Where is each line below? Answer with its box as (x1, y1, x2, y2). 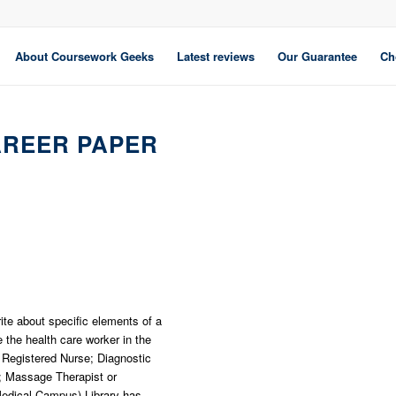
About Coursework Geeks (15, 48, 154, 65)
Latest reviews (177, 48, 255, 65)
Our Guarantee (278, 48, 357, 65)
